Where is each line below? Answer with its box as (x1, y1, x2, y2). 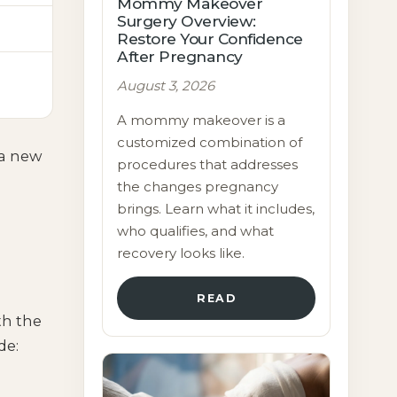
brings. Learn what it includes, (117, 200, 315, 217)
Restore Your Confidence (117, 29, 303, 48)
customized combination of (117, 134, 303, 151)
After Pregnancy (117, 47, 243, 66)
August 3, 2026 (117, 77, 215, 94)
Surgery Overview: (117, 12, 256, 30)
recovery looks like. (117, 245, 245, 261)
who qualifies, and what (117, 222, 275, 239)
